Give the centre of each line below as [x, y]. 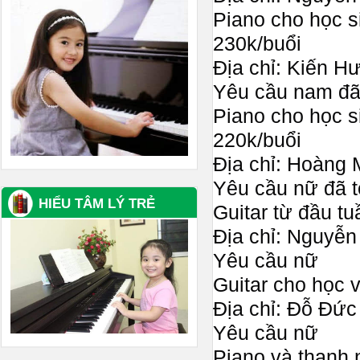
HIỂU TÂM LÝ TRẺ [97, 204]
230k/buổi [257, 43]
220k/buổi [257, 140]
